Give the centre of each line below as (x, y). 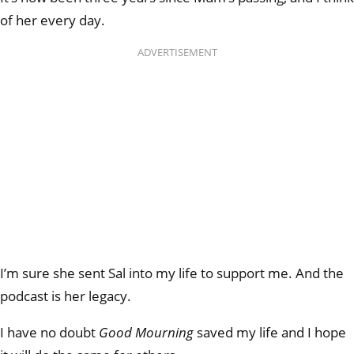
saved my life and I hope (270, 332)
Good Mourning (146, 332)
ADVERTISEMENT (177, 53)
